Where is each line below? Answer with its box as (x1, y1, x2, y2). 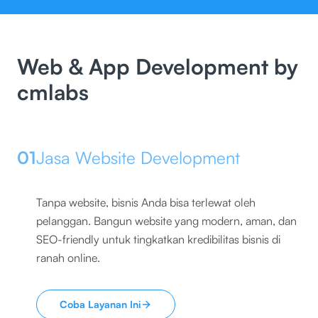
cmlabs (17, 79, 89, 105)
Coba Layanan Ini (60, 298, 141, 310)
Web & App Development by (17, 53, 298, 79)
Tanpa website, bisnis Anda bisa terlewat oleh (36, 195, 256, 209)
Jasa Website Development (36, 147, 240, 168)
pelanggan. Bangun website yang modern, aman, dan (36, 214, 297, 228)
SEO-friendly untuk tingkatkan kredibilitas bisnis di (36, 232, 280, 246)
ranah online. (36, 251, 100, 265)
